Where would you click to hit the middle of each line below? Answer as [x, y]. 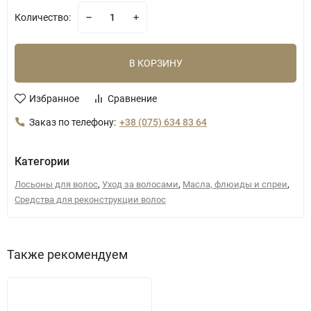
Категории [42, 161]
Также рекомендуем [67, 254]
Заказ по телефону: [73, 122]
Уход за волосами [140, 184]
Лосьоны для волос [56, 184]
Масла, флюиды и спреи [235, 184]
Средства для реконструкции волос [90, 200]
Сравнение [132, 99]
